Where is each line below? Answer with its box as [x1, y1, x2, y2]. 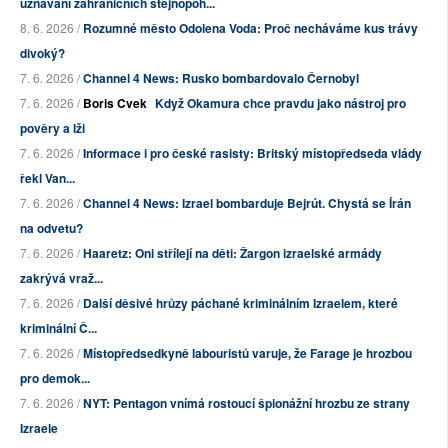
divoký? [20, 44, 65, 63]
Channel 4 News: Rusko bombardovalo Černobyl [83, 69, 359, 88]
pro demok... [20, 369, 90, 388]
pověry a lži [20, 119, 85, 138]
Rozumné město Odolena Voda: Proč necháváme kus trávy [83, 19, 418, 38]
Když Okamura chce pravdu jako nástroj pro [155, 94, 406, 113]
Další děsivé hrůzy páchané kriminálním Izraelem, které [83, 294, 398, 313]
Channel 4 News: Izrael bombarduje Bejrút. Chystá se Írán [83, 194, 411, 213]
